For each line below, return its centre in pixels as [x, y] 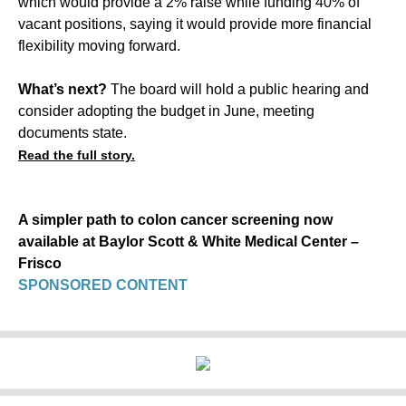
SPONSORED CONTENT [103, 285]
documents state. [72, 132]
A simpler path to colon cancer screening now [175, 219]
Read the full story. [77, 155]
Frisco [40, 263]
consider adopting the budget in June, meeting [166, 111]
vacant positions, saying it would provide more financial [195, 24]
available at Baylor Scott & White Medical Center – [188, 241]
